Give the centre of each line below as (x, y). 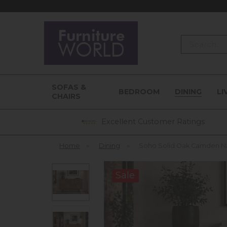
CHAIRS (66, 96)
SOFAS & (69, 87)
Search (193, 40)
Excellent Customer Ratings (152, 121)
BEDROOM (139, 92)
